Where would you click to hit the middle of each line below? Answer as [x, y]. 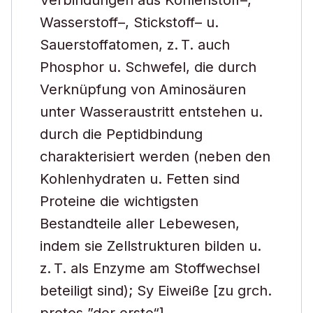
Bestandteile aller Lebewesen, [140, 224]
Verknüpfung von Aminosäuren [143, 89]
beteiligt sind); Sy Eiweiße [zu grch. [156, 291]
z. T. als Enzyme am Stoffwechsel [150, 268]
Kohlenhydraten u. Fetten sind [140, 179]
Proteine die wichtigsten [119, 201]
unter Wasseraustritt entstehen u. [151, 112]
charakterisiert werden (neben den [155, 156]
